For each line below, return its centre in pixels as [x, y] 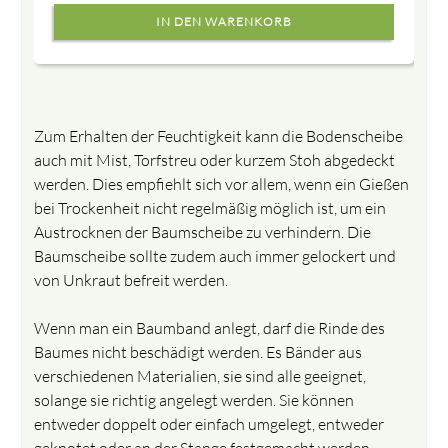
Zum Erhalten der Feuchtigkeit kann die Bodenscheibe [219, 135]
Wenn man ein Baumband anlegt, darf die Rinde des [210, 327]
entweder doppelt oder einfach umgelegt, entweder [209, 423]
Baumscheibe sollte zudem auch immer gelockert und [215, 255]
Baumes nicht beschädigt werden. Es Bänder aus [198, 351]
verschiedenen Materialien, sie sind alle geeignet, [200, 375]
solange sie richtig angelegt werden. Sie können [194, 399]
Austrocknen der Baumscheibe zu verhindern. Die [203, 231]
